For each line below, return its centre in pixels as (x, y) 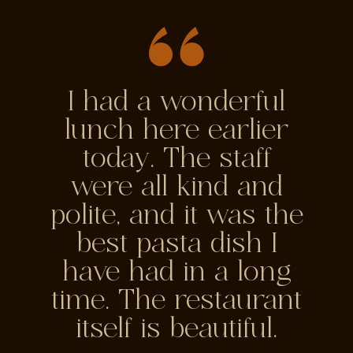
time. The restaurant (176, 301)
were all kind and (176, 188)
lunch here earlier (176, 131)
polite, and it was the (176, 216)
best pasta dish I (176, 244)
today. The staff (176, 159)
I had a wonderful (176, 102)
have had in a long (176, 273)
